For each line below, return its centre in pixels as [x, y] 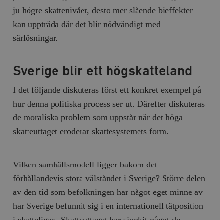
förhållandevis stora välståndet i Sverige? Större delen [109, 178]
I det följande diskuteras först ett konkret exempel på [107, 90]
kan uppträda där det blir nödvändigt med [87, 24]
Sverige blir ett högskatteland [103, 71]
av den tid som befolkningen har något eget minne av [108, 192]
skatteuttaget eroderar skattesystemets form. [91, 131]
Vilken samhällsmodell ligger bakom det [85, 164]
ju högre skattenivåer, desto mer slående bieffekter [103, 10]
